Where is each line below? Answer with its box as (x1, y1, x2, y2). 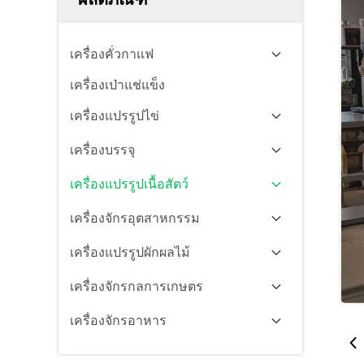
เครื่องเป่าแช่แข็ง (70, 78, 165, 92)
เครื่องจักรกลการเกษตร (70, 279, 203, 293)
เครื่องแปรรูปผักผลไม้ (70, 245, 190, 259)
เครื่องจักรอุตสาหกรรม (70, 211, 200, 225)
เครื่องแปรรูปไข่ (70, 109, 159, 123)
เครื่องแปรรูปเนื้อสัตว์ (70, 177, 188, 191)
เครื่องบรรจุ (70, 143, 135, 157)
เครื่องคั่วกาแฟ (70, 47, 154, 61)
